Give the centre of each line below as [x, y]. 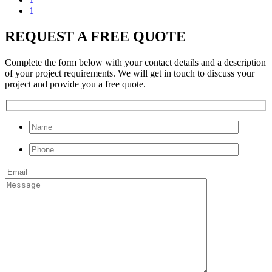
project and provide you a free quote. [75, 84]
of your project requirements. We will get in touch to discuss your [130, 73]
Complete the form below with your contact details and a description [135, 62]
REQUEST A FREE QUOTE [95, 36]
